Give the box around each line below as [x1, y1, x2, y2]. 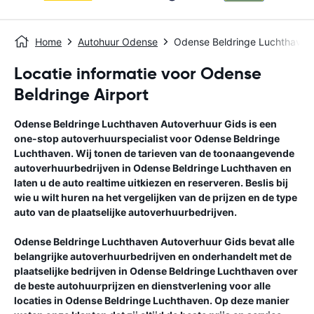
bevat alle [249, 235, 294, 247]
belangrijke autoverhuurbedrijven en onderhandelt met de [14, 250, 292, 262]
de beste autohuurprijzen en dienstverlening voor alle [14, 280, 271, 292]
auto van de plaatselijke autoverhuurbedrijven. [14, 206, 237, 218]
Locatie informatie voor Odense [14, 63, 261, 84]
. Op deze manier [210, 294, 289, 306]
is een [247, 118, 277, 130]
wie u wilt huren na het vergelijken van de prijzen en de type [14, 191, 297, 203]
